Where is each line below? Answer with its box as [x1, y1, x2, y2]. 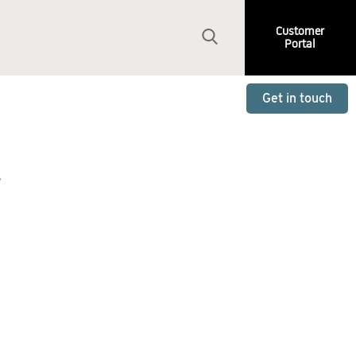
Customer [276, 25, 325, 37]
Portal [284, 38, 316, 50]
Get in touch [262, 91, 332, 106]
